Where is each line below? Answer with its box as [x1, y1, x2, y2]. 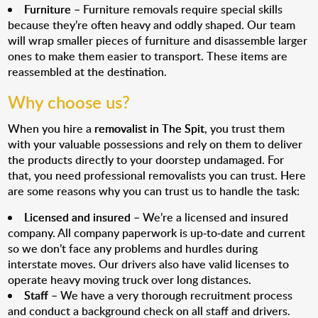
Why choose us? [8, 90, 131, 114]
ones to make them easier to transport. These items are [8, 48, 288, 64]
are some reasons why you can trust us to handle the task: [8, 183, 300, 199]
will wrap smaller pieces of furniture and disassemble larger [8, 33, 308, 48]
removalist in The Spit [94, 121, 205, 136]
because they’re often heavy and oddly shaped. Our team [8, 17, 296, 33]
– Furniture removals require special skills [71, 1, 283, 17]
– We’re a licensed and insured [131, 209, 289, 225]
